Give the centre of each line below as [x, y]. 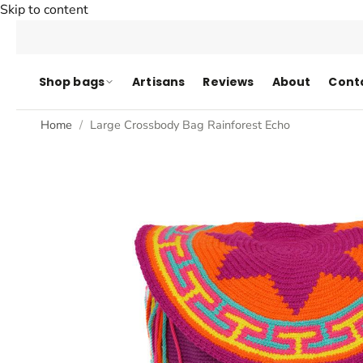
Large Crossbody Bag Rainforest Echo [190, 124]
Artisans [159, 81]
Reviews [228, 81]
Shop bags [72, 81]
